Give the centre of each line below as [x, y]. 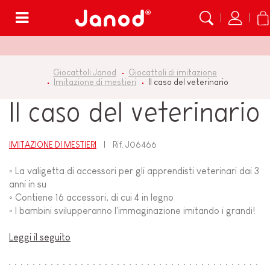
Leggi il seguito [40, 237]
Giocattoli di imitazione [173, 72]
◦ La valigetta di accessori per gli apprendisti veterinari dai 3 [134, 171]
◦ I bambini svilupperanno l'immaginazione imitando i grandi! [132, 211]
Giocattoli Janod [85, 72]
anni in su [28, 184]
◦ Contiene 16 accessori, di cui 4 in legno [91, 198]
